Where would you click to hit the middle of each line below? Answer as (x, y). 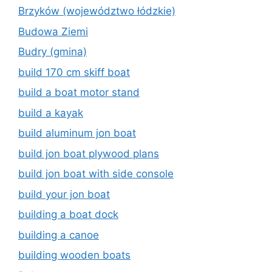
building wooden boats (74, 255)
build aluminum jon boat (77, 133)
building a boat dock (68, 214)
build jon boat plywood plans (89, 153)
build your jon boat (64, 194)
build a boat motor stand (79, 92)
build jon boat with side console (96, 174)
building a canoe (59, 235)
